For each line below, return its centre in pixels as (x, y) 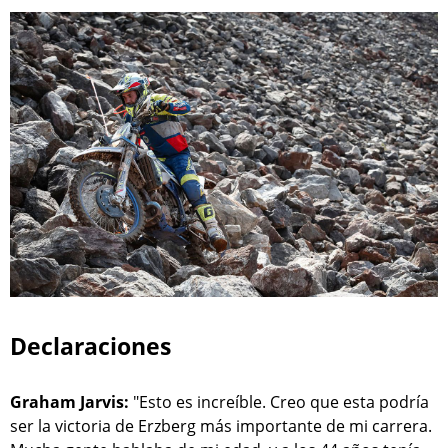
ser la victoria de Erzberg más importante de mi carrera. (221, 426)
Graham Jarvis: (69, 402)
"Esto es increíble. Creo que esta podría (279, 402)
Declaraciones (90, 347)
